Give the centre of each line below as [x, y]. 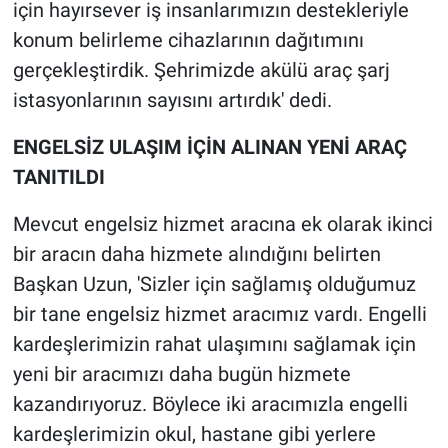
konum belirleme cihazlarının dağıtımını [188, 40]
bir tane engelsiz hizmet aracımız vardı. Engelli [219, 314]
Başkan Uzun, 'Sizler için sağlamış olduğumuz [214, 284]
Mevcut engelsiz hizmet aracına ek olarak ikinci [222, 224]
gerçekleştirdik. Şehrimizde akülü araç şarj [201, 70]
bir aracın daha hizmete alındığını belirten [196, 254]
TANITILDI [58, 177]
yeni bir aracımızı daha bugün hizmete [181, 374]
